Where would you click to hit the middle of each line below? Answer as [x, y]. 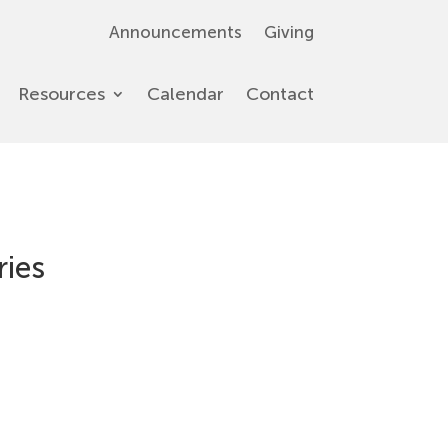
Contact [279, 94]
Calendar [185, 94]
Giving [288, 32]
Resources [61, 94]
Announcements [175, 32]
